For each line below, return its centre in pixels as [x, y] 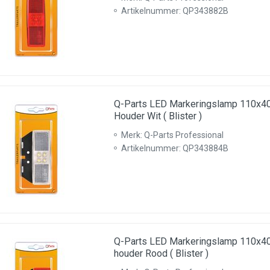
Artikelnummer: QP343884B [175, 148]
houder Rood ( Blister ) [161, 253]
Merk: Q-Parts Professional [172, 135]
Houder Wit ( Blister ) [158, 116]
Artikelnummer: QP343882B [175, 11]
